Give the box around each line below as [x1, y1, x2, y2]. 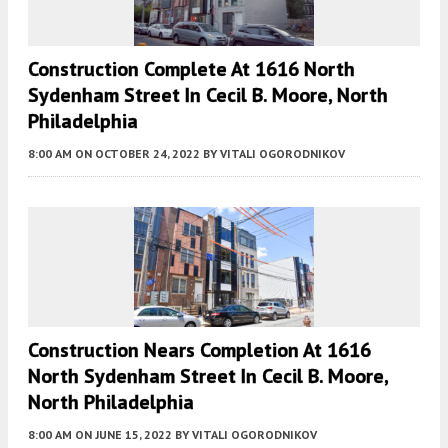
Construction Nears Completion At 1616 [28, 336, 371, 363]
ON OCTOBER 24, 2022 [75, 145, 200, 161]
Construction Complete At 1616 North [28, 55, 355, 82]
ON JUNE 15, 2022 [75, 426, 172, 442]
